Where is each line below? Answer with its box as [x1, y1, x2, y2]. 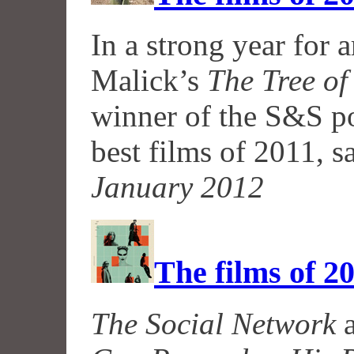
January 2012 [91, 170, 264, 205]
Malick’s [91, 63, 207, 98]
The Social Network [91, 306, 336, 341]
